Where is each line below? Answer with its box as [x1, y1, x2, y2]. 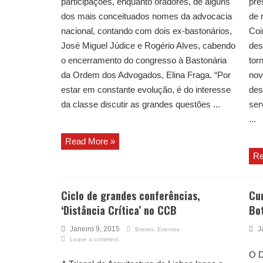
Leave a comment [70, 236, 119, 243]
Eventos [157, 226, 180, 233]
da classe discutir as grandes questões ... [61, 99, 220, 110]
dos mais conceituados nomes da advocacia [61, 11, 232, 22]
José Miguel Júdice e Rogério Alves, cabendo [61, 41, 235, 51]
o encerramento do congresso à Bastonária [61, 55, 227, 66]
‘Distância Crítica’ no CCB [61, 203, 177, 218]
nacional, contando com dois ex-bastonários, [61, 26, 232, 36]
